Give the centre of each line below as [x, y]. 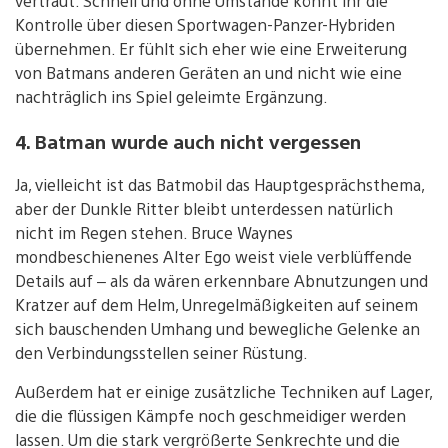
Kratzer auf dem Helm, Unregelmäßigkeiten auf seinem [216, 304]
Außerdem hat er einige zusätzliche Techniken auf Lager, [223, 391]
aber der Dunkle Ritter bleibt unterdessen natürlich [204, 208]
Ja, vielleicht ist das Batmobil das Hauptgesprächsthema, [219, 184]
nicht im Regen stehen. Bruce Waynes [154, 232]
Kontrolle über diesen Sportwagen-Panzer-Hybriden [205, 25]
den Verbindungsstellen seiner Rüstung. [161, 352]
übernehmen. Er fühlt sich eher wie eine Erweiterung [211, 49]
